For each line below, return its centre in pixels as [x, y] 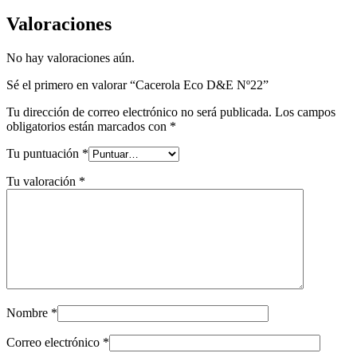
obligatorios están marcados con [88, 126]
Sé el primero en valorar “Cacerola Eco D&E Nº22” [137, 84]
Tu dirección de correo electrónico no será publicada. [139, 112]
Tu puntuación [44, 153]
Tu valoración [43, 181]
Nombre [29, 312]
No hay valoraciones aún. [71, 57]
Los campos [305, 112]
